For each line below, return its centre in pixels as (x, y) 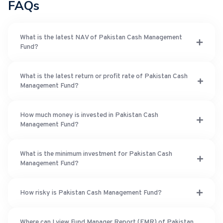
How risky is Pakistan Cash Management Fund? (91, 193)
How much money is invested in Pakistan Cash (89, 115)
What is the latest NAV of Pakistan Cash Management (101, 37)
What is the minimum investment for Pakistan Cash (96, 154)
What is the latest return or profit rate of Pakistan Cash (104, 76)
